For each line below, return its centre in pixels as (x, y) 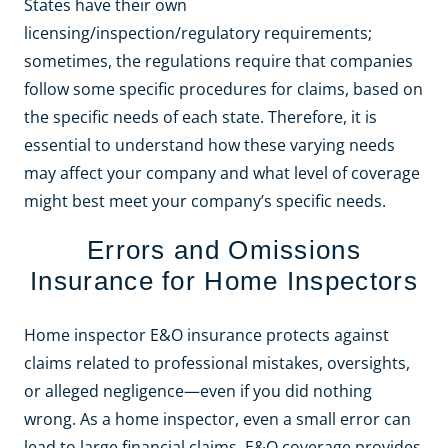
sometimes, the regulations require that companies (218, 61)
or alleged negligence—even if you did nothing (198, 391)
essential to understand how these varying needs (209, 145)
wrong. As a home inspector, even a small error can (217, 419)
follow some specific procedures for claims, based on (223, 89)
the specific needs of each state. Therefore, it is (200, 117)
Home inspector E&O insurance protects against (206, 335)
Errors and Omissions (223, 250)
